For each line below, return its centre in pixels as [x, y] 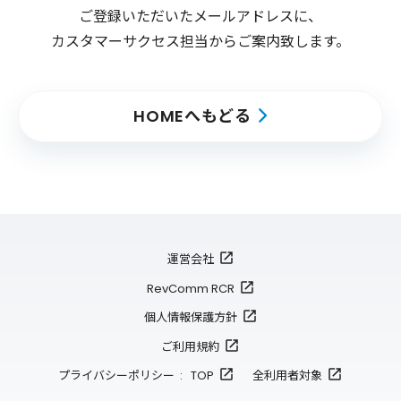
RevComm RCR [190, 288]
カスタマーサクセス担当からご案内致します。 [200, 42]
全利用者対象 [287, 375]
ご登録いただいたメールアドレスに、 [200, 17]
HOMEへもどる [192, 116]
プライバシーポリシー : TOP [136, 375]
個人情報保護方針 [190, 317]
